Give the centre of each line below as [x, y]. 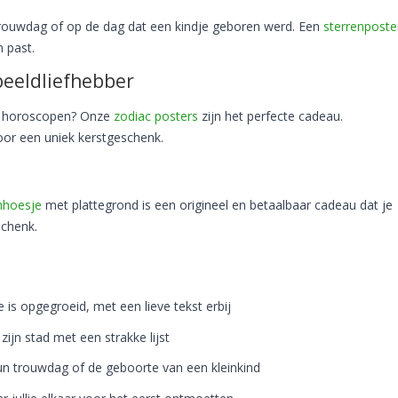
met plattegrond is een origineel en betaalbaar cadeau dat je [217, 205]
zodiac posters [156, 115]
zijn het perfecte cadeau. [271, 115]
